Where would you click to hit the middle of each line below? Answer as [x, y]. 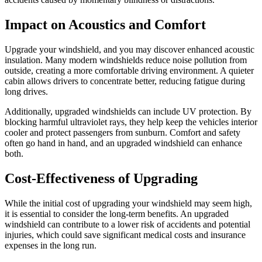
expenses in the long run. [51, 245]
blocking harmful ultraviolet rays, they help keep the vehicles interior [131, 122]
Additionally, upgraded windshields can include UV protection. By [128, 111]
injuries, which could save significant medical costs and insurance [125, 235]
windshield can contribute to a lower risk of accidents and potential [127, 224]
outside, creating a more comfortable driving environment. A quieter [129, 70]
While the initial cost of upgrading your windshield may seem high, [128, 203]
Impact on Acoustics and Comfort [105, 24]
